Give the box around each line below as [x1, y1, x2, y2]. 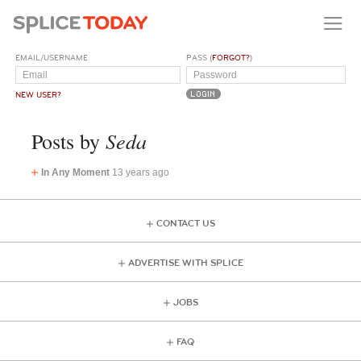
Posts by [31, 127, 106, 155]
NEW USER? [15, 89, 62, 100]
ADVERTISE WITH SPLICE [127, 256, 243, 269]
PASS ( [186, 52, 213, 63]
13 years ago [111, 166, 169, 178]
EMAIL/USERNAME [15, 52, 89, 63]
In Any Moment [40, 166, 112, 178]
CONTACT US [156, 217, 215, 230]
